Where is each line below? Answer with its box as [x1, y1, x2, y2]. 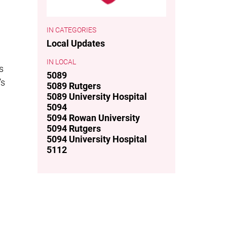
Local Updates [46, 37, 105, 49]
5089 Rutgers [46, 80, 101, 91]
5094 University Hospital [46, 133, 147, 144]
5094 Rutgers [46, 123, 101, 134]
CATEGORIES [55, 25, 96, 34]
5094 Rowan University [46, 112, 140, 123]
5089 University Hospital [46, 91, 147, 102]
